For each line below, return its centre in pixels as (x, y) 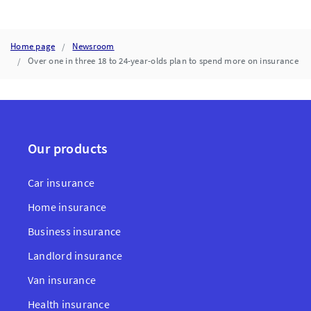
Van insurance (62, 280)
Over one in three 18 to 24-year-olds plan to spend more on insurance (163, 61)
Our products (68, 148)
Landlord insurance (75, 255)
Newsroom (93, 46)
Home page (33, 46)
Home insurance (67, 207)
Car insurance (61, 183)
